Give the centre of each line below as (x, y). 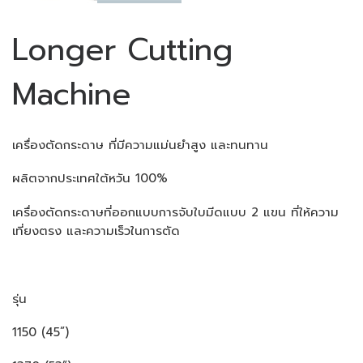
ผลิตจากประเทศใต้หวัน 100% (90, 179)
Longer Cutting (122, 50)
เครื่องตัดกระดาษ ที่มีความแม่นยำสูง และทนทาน (143, 145)
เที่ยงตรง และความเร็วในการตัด (96, 231)
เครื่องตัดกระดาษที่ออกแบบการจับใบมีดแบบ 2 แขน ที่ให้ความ (175, 213)
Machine (72, 95)
